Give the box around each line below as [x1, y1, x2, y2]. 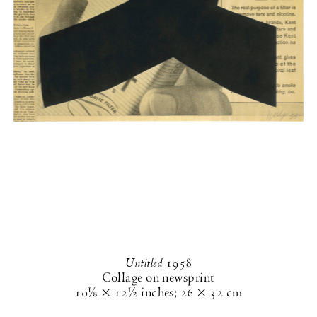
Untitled [125, 254, 163, 272]
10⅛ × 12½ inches [74, 284, 174, 301]
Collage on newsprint [102, 270, 215, 287]
